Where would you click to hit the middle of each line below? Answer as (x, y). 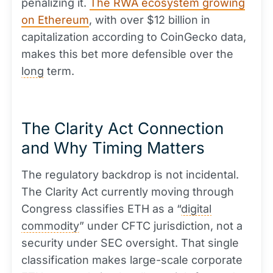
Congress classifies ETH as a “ (101, 209)
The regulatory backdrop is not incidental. (130, 175)
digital (196, 209)
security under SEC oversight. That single (130, 243)
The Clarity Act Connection (122, 128)
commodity (50, 226)
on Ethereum (55, 20)
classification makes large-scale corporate (132, 260)
